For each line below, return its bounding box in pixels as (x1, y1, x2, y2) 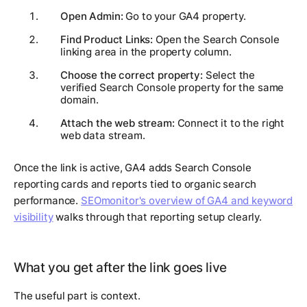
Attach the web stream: (60, 116, 175, 130)
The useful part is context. (14, 288, 140, 302)
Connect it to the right (174, 116, 285, 130)
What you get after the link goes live (14, 259, 227, 275)
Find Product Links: (60, 32, 153, 46)
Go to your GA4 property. (123, 9, 246, 23)
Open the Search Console (153, 32, 280, 46)
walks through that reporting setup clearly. (53, 210, 262, 223)
